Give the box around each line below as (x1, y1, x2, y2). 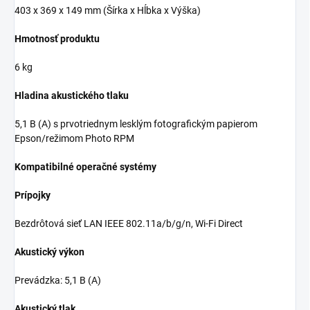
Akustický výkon (15, 246, 84, 258)
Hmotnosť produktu (15, 33, 100, 45)
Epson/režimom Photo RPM (15, 133, 134, 145)
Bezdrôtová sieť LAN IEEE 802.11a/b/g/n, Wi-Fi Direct (15, 218, 243, 230)
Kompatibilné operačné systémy (15, 161, 156, 173)
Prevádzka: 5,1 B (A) (15, 275, 101, 286)
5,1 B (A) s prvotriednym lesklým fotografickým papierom (15, 118, 257, 130)
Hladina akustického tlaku (15, 90, 129, 102)
